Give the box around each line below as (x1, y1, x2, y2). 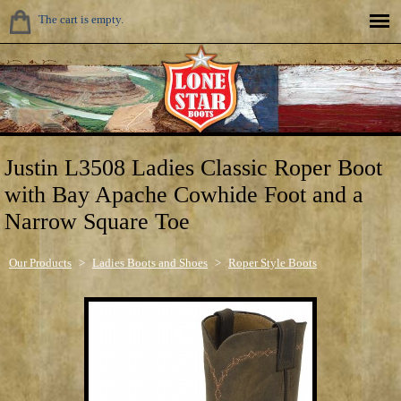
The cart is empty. (38, 13, 124, 26)
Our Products (9, 255, 72, 269)
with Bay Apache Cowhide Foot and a (4, 182, 363, 209)
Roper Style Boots (228, 255, 317, 269)
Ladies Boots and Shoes (92, 255, 208, 269)
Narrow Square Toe (4, 209, 190, 235)
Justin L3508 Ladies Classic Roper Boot (4, 155, 382, 182)
